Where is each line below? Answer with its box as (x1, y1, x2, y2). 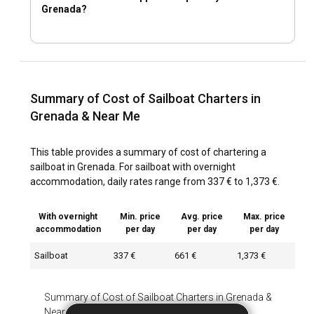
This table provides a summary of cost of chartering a (30, 146, 266, 158)
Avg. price (180, 211, 223, 221)
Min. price (119, 211, 161, 221)
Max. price (243, 211, 285, 221)
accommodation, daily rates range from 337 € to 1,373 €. (30, 175, 280, 187)
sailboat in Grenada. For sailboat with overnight (30, 161, 235, 172)
